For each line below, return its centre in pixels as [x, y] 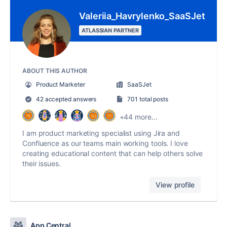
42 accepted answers [66, 99]
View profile [175, 185]
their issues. [42, 164]
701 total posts [148, 99]
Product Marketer [60, 85]
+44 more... [138, 117]
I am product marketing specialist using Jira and [101, 133]
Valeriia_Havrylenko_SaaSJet [142, 16]
